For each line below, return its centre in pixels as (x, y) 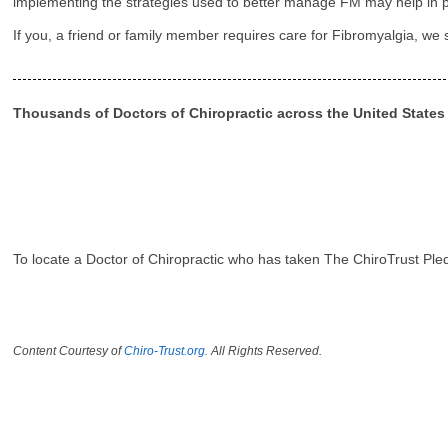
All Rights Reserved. (265, 350)
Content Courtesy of (69, 350)
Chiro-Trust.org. (166, 350)
